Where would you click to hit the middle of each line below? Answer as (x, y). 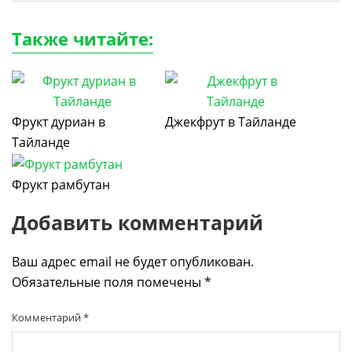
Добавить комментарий (137, 222)
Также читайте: (82, 39)
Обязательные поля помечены (108, 282)
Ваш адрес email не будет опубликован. (133, 261)
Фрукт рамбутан (61, 184)
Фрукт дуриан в (59, 122)
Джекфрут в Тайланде (231, 122)
